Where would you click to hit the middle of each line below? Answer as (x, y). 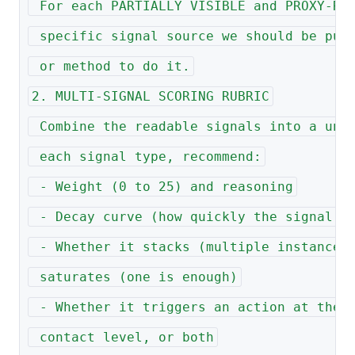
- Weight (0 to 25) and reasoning (162, 187)
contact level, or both (122, 338)
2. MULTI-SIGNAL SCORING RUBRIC (150, 97)
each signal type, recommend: (146, 157)
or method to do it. (111, 67)
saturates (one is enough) (134, 277)
